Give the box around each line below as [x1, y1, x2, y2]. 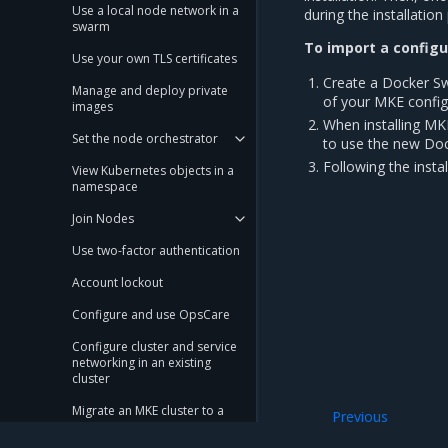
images [72, 98, 113, 115]
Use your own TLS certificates [72, 50, 237, 67]
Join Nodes [72, 210, 134, 227]
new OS [72, 418, 114, 435]
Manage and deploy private [72, 82, 228, 99]
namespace [72, 178, 138, 195]
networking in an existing [72, 354, 211, 371]
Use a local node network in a [72, 2, 239, 19]
